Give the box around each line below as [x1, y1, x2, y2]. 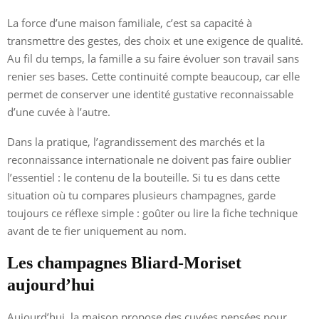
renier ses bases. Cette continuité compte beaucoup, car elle [7, 68, 300, 83]
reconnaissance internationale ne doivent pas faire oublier [7, 152, 291, 167]
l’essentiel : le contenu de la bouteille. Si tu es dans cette [7, 169, 280, 184]
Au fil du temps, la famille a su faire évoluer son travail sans [7, 51, 299, 66]
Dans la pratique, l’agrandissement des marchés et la [7, 134, 265, 149]
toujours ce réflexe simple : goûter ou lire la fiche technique [7, 205, 298, 220]
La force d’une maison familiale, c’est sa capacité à [7, 15, 252, 30]
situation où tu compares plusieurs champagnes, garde [7, 187, 276, 202]
